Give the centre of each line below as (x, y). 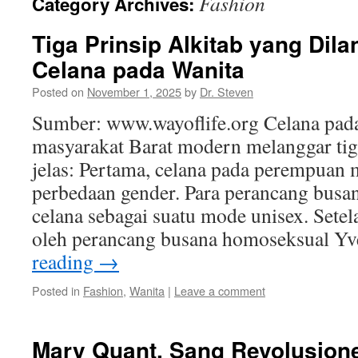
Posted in (56, 290)
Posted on (58, 91)
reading (65, 261)
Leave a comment (220, 290)
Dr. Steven (227, 91)
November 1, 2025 (134, 91)
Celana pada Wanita (138, 69)
